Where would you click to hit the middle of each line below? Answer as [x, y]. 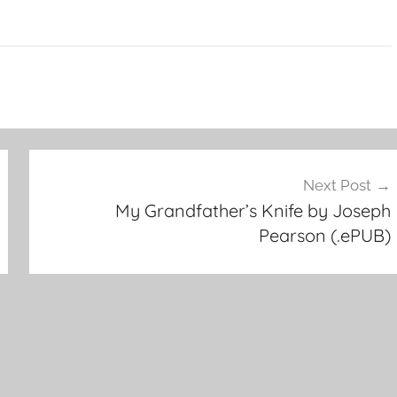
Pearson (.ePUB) [324, 235]
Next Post [337, 185]
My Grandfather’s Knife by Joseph [253, 210]
